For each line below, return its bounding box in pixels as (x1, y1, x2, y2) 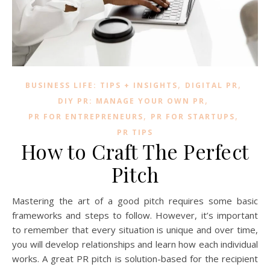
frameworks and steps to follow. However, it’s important (12, 209, 258, 222)
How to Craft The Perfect (20, 138, 250, 165)
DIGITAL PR (184, 80, 238, 91)
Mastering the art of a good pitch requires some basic (12, 195, 20, 207)
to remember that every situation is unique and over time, (12, 224, 258, 236)
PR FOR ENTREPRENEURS (28, 111, 143, 122)
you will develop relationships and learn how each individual (12, 238, 258, 251)
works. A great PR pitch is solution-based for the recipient (12, 253, 258, 265)
